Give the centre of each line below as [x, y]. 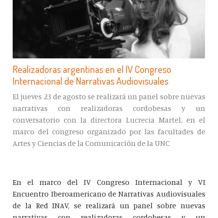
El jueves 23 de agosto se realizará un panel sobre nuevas [109, 96]
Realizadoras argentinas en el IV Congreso [92, 69]
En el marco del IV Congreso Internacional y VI [109, 182]
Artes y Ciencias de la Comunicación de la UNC [91, 143]
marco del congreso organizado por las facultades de [109, 131]
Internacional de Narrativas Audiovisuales [91, 81]
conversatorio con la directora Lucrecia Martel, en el [109, 119]
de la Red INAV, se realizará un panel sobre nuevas [109, 205]
